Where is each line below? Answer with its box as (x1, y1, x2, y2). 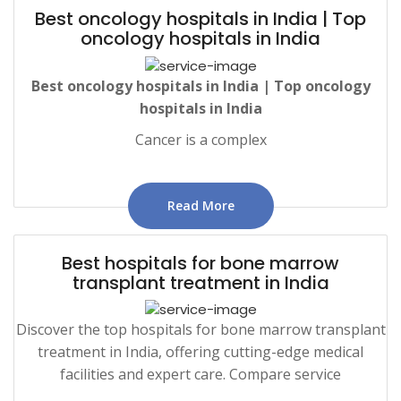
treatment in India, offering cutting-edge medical (38, 342, 363, 363)
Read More (166, 196, 235, 214)
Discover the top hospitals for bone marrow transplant (15, 320, 386, 340)
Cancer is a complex (134, 129, 267, 149)
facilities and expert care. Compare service (60, 364, 341, 385)
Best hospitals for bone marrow (62, 250, 339, 276)
